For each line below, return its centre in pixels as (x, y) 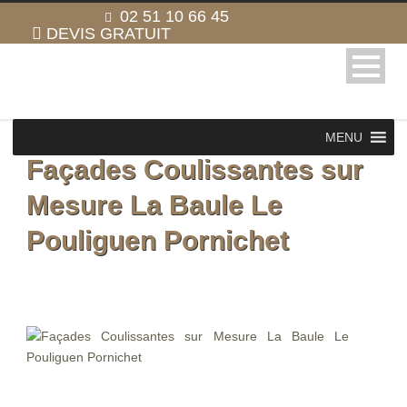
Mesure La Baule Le (154, 205)
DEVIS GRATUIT (109, 34)
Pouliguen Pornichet (158, 240)
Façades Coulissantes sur (195, 169)
